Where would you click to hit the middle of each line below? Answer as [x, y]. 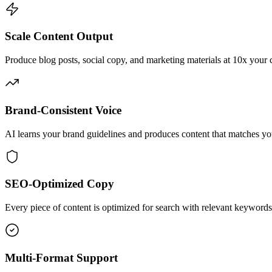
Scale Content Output [59, 36]
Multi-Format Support [61, 257]
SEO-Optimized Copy [59, 184]
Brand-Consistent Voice [63, 110]
